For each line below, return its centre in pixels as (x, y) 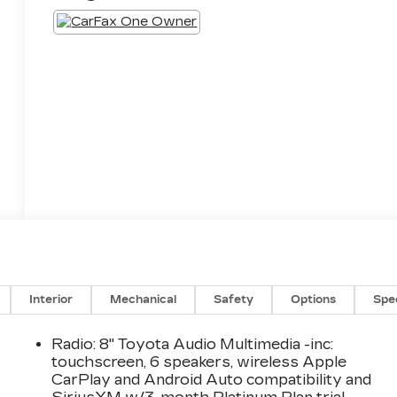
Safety (234, 299)
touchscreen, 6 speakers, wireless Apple (199, 362)
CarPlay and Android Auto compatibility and (212, 379)
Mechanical (144, 299)
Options (314, 299)
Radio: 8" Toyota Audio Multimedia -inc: (193, 344)
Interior (51, 299)
